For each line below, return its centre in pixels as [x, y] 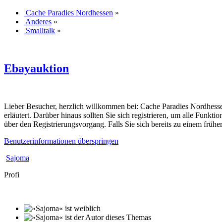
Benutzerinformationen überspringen [61, 141]
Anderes [38, 21]
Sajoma [18, 158]
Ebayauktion [36, 68]
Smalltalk [40, 30]
